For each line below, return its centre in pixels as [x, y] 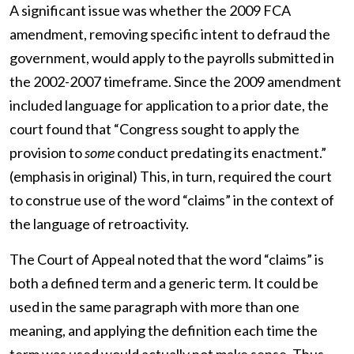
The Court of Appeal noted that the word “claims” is [167, 260]
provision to [47, 153]
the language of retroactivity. [99, 224]
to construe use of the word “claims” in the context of [172, 200]
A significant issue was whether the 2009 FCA [150, 11]
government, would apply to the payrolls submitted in [172, 58]
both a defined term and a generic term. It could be [164, 283]
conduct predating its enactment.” [220, 153]
